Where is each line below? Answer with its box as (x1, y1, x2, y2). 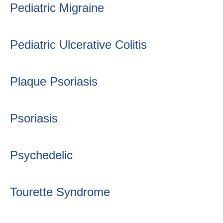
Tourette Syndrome (10, 185, 110, 199)
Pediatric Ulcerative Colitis (10, 38, 147, 51)
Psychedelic (10, 148, 73, 162)
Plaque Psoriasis (10, 75, 98, 88)
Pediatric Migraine (10, 1, 104, 14)
